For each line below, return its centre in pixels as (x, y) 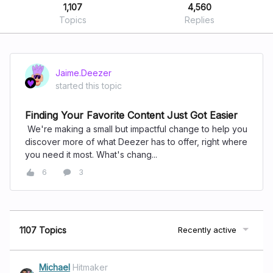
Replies (199, 20)
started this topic (89, 86)
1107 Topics (43, 230)
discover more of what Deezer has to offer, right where (136, 142)
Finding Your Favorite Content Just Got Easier (131, 115)
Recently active (207, 230)
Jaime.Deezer (83, 73)
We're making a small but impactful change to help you (136, 129)
